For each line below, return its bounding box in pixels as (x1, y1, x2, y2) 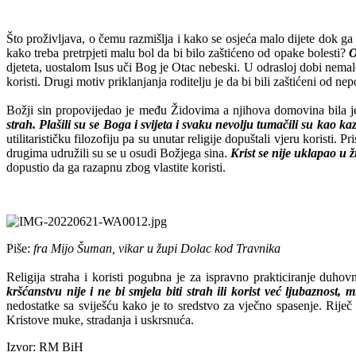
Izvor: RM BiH (6, 339, 83, 354)
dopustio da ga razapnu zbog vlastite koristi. (6, 160, 226, 174)
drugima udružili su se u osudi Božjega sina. (6, 145, 227, 160)
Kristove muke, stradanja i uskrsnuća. (6, 312, 194, 327)
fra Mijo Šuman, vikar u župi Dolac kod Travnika (30, 241, 281, 255)
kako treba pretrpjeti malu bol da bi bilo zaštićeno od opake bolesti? (6, 45, 350, 60)
